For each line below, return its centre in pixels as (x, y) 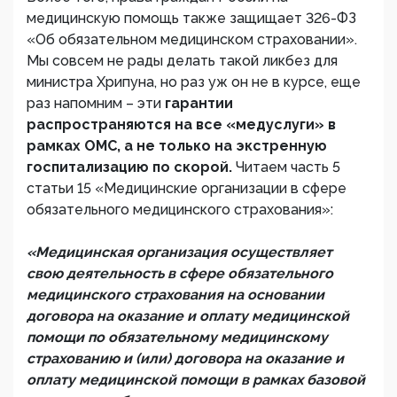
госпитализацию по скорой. (131, 167)
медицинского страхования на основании (175, 295)
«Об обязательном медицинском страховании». (192, 40)
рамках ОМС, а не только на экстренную (177, 146)
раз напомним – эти (96, 104)
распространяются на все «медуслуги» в (181, 125)
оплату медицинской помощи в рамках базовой (196, 380)
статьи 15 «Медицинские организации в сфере (187, 189)
